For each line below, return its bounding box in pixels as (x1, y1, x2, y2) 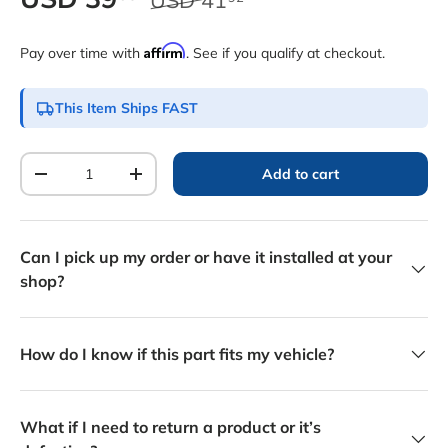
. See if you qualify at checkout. (186, 44, 385, 62)
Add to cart (262, 165, 340, 183)
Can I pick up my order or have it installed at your (20, 247, 392, 267)
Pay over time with (20, 44, 144, 62)
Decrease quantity (40, 172, 164, 190)
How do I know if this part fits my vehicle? (20, 344, 334, 364)
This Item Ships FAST (55, 99, 198, 117)
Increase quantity (135, 172, 253, 190)
